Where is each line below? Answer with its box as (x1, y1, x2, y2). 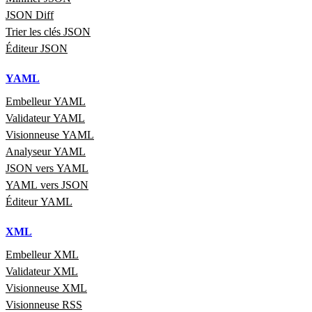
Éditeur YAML (6, 196, 72, 208)
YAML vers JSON (6, 179, 88, 192)
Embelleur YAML (6, 95, 86, 108)
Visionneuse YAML (6, 129, 94, 141)
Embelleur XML (6, 249, 79, 261)
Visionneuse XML (6, 282, 87, 295)
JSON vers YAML (6, 162, 88, 175)
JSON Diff (6, 9, 54, 22)
